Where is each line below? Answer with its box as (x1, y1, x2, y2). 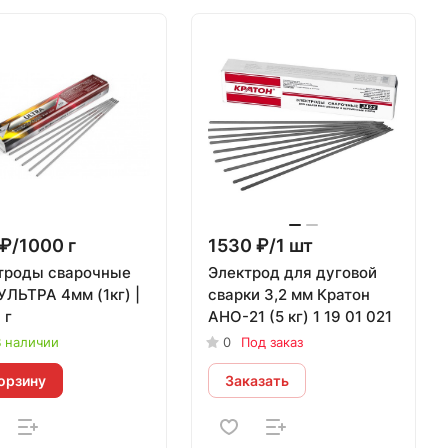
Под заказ (241, 334, 304, 350)
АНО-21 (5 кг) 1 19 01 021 (208, 307, 393, 326)
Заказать (225, 371, 290, 389)
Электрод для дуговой (208, 263, 378, 282)
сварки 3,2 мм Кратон (208, 285, 371, 304)
